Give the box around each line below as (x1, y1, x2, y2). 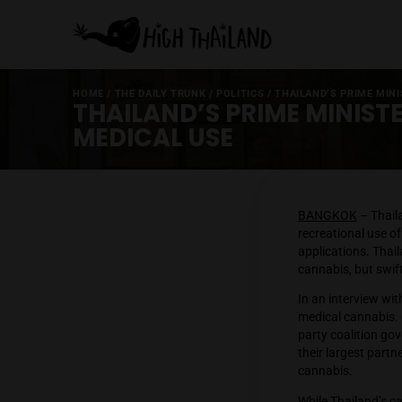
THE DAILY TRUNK (135, 102, 242, 118)
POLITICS (254, 102, 311, 118)
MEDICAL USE (85, 141, 275, 183)
